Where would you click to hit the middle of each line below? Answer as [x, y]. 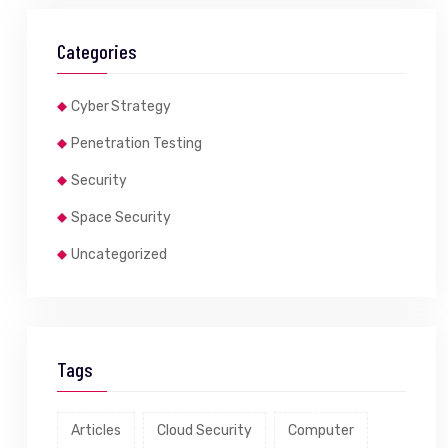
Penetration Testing [136, 143]
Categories [97, 50]
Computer [321, 430]
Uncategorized [119, 254]
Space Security [121, 217]
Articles [96, 430]
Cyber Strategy [121, 106]
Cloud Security [204, 430]
